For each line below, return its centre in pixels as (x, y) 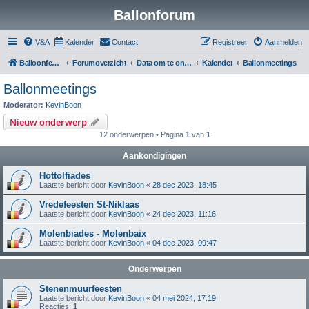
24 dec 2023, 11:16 (184, 213)
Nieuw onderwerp (48, 122)
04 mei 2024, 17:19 (184, 298)
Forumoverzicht (100, 63)
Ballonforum (154, 15)
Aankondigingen (154, 156)
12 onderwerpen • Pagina (142, 134)
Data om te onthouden (188, 63)
